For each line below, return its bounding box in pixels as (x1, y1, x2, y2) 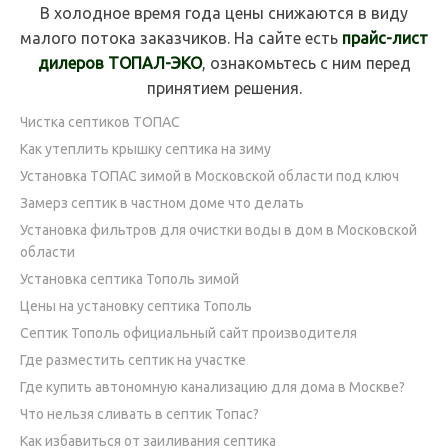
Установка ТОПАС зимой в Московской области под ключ (20, 167, 399, 184)
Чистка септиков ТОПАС (20, 113, 180, 130)
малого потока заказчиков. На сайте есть (20, 28, 342, 47)
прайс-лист (342, 28, 428, 47)
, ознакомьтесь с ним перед (201, 53, 411, 72)
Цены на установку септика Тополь (20, 297, 252, 314)
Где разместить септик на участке (20, 351, 246, 368)
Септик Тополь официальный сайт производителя (20, 324, 357, 341)
